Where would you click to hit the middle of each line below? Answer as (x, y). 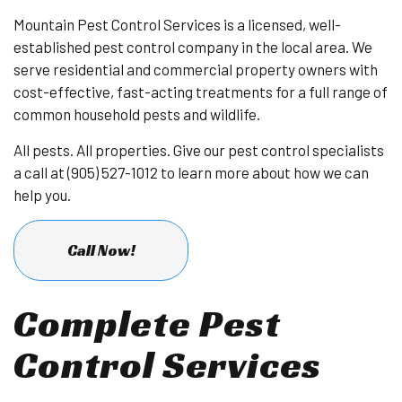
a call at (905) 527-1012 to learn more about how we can (191, 172)
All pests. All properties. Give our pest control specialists (199, 150)
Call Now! (101, 250)
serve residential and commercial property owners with (196, 69)
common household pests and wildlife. (137, 114)
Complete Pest (147, 323)
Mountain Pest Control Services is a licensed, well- (177, 24)
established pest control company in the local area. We (193, 47)
